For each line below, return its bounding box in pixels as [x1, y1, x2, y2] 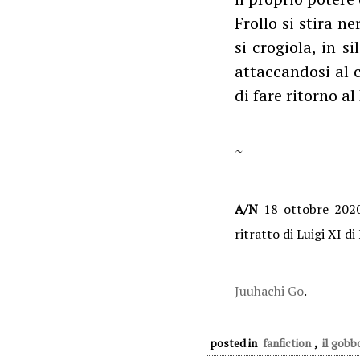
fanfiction [263, 335, 311, 350]
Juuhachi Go [235, 282, 304, 300]
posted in [210, 335, 260, 350]
